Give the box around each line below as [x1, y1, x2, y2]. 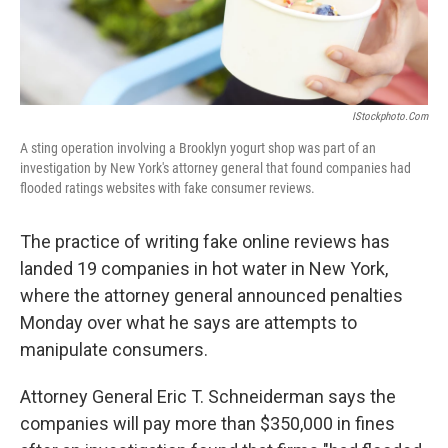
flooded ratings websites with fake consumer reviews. [20, 180, 315, 197]
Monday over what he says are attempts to [20, 312, 357, 334]
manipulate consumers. [20, 339, 208, 361]
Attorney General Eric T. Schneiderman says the [20, 386, 396, 408]
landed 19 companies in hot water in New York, [20, 258, 388, 280]
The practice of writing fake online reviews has [20, 231, 390, 253]
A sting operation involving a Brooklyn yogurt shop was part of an [20, 140, 376, 157]
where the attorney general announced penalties [20, 285, 403, 307]
